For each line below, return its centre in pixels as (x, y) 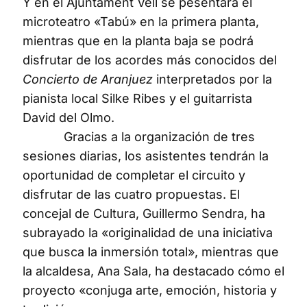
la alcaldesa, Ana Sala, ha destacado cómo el (153, 271)
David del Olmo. (69, 117)
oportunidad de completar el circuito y (134, 175)
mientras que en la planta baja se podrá (138, 40)
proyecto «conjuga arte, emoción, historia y (150, 290)
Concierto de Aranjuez (88, 79)
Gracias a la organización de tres (139, 136)
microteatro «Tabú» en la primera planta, (141, 21)
